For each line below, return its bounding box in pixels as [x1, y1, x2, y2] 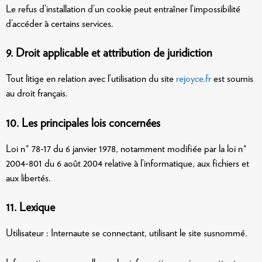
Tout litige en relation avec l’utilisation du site [6, 73, 176, 84]
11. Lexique [6, 200, 55, 214]
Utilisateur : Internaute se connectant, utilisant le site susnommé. [6, 227, 247, 239]
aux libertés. [6, 171, 51, 184]
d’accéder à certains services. [6, 17, 113, 29]
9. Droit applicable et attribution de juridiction [6, 46, 212, 60]
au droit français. [6, 87, 68, 99]
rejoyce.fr [176, 73, 211, 84]
